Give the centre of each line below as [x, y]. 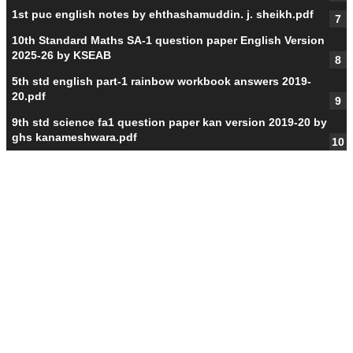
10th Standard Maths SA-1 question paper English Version [168, 41]
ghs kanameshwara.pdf [74, 137]
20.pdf [29, 97]
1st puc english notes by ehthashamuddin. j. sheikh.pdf [163, 15]
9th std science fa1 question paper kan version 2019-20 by [169, 123]
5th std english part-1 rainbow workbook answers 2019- [162, 82]
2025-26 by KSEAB [61, 56]
